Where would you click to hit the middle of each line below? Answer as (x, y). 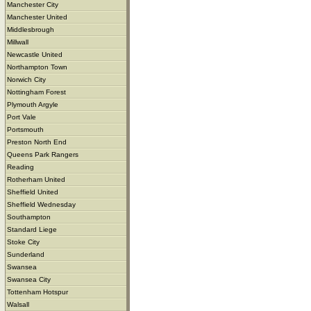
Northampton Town (37, 67)
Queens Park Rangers (43, 154)
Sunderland (26, 254)
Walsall (18, 304)
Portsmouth (25, 129)
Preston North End (37, 142)
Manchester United (37, 17)
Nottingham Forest (36, 92)
